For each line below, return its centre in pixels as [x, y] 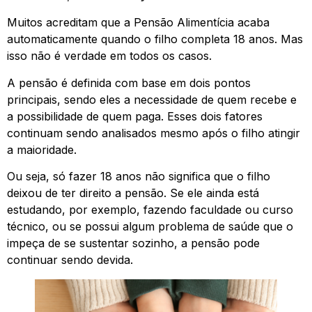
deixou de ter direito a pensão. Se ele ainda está [133, 193]
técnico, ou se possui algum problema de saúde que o [150, 227]
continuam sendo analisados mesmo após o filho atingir [154, 133]
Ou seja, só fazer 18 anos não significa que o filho [139, 177]
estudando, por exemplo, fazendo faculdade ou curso [150, 210]
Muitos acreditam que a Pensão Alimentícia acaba [138, 23]
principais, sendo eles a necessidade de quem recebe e [152, 99]
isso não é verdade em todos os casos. [109, 56]
